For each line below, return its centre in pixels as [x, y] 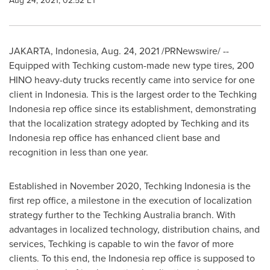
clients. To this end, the [59, 258]
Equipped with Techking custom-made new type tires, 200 [132, 65]
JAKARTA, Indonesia [53, 51]
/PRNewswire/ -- [194, 51]
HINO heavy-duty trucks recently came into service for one [132, 80]
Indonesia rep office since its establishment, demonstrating [133, 109]
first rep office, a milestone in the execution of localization [130, 200]
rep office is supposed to [202, 258]
